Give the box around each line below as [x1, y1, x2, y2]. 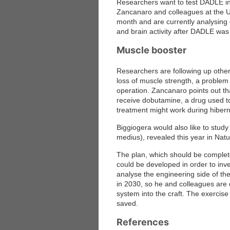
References [117, 217, 169, 227]
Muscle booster [117, 45, 186, 55]
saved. [117, 199, 138, 207]
